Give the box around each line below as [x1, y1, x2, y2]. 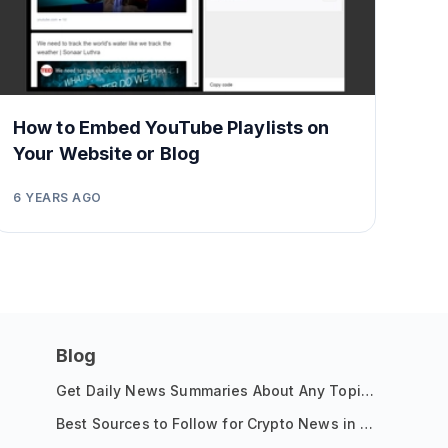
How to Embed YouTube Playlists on [13, 117, 330, 138]
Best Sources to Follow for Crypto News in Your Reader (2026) [360, 415, 374, 432]
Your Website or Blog [13, 143, 200, 164]
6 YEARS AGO [13, 190, 102, 205]
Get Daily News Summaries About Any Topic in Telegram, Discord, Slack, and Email [360, 382, 374, 399]
